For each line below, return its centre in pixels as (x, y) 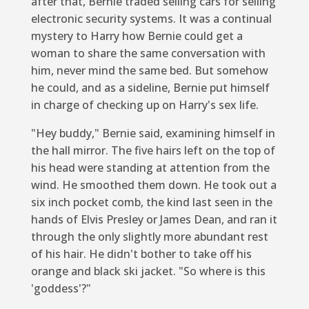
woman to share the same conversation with (148, 53)
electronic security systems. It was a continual (151, 18)
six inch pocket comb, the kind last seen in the (151, 202)
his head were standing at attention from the (150, 167)
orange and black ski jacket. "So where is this (148, 271)
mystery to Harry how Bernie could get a (137, 36)
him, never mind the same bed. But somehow (149, 70)
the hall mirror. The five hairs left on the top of (153, 150)
